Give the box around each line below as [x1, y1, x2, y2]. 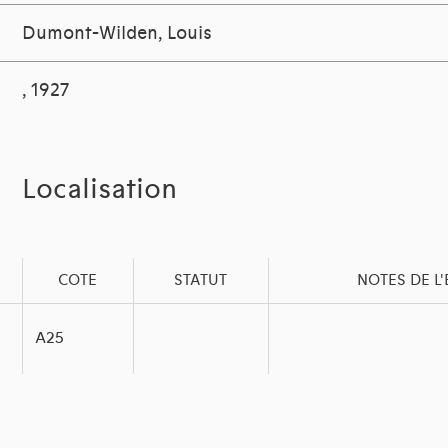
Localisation [22, 173, 178, 207]
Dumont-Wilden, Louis [22, 22, 213, 45]
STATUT [174, 271, 228, 290]
